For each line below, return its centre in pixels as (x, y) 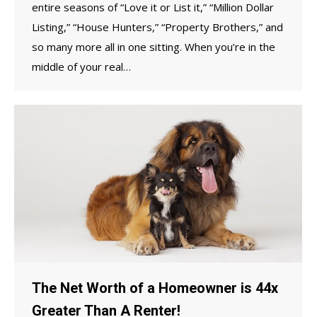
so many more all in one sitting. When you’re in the (154, 46)
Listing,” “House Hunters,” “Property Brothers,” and (157, 27)
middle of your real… (81, 66)
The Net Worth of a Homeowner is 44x (155, 288)
